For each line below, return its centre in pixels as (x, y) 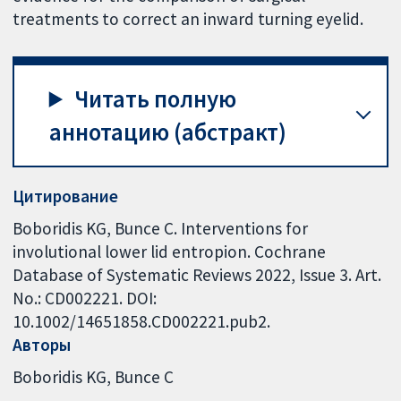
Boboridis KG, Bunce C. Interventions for (161, 228)
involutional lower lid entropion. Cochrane (170, 251)
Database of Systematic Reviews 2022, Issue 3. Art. (197, 274)
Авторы (42, 344)
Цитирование (66, 196)
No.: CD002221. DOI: (85, 298)
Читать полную (156, 98)
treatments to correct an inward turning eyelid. (188, 19)
